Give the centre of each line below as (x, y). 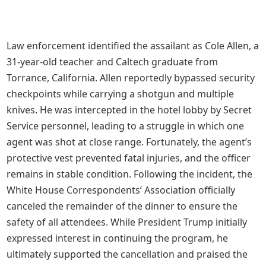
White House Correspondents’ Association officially (121, 190)
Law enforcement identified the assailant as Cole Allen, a (133, 46)
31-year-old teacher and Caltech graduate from (113, 62)
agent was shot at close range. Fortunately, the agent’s (129, 142)
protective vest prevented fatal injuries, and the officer (129, 158)
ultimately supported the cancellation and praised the (127, 254)
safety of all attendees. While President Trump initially (127, 222)
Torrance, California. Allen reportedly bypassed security (131, 78)
